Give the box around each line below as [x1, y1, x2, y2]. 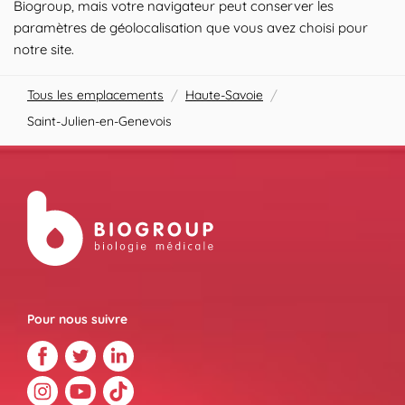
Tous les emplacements [27, 87, 164, 103]
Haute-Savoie [185, 87, 263, 103]
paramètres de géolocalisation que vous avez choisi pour [14, 19, 368, 36]
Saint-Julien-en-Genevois [27, 113, 172, 129]
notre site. [14, 41, 74, 58]
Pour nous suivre [27, 311, 127, 327]
